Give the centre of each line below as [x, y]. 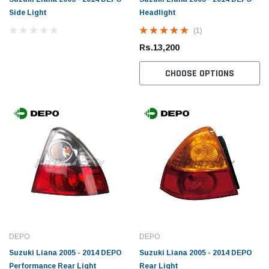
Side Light [28, 12]
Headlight [158, 12]
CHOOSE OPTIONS [200, 73]
